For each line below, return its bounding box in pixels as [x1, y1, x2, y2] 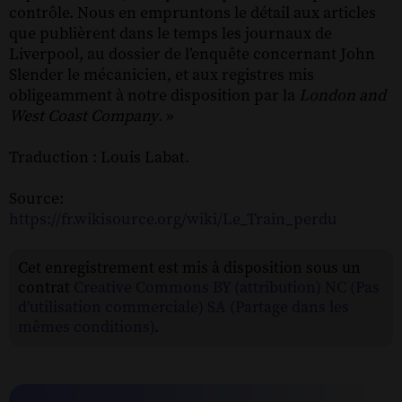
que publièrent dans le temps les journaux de [9, 22, 332, 44]
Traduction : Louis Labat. [9, 146, 189, 168]
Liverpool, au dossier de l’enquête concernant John [9, 43, 375, 65]
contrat [18, 277, 74, 298]
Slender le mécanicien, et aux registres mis [9, 64, 314, 85]
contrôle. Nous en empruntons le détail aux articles [9, 2, 376, 23]
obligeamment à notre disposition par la [9, 84, 299, 106]
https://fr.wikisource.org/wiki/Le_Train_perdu [9, 208, 337, 230]
